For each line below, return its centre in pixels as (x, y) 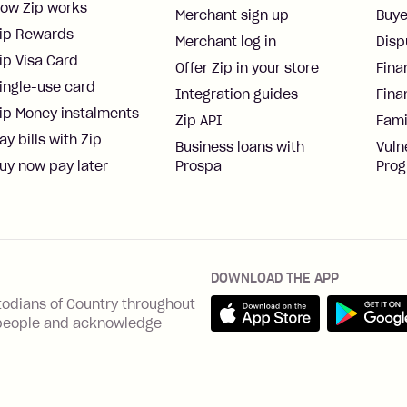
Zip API (199, 121)
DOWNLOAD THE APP (275, 278)
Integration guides (237, 94)
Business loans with (240, 147)
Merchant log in (226, 42)
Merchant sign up (232, 15)
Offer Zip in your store (247, 68)
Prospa (199, 166)
